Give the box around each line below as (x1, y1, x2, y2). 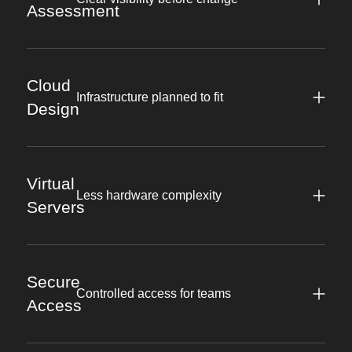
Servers (26, 198, 85, 217)
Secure (26, 273, 80, 291)
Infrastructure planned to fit (76, 90, 224, 104)
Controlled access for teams (76, 287, 232, 301)
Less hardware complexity (76, 189, 222, 203)
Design (26, 100, 79, 119)
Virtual (26, 174, 75, 193)
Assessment (26, 2, 119, 20)
